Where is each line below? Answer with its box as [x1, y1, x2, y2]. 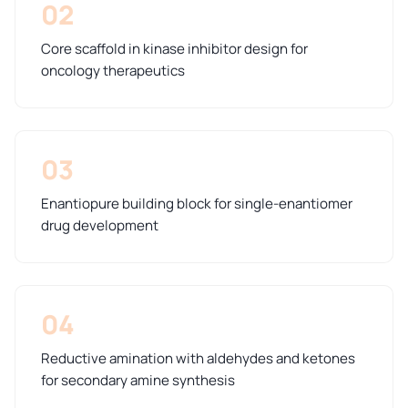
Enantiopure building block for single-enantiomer [41, 194, 352, 214]
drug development [41, 216, 158, 236]
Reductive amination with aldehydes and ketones [41, 349, 355, 369]
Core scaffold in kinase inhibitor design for [41, 39, 308, 59]
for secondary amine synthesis [41, 371, 235, 391]
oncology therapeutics [41, 61, 185, 81]
